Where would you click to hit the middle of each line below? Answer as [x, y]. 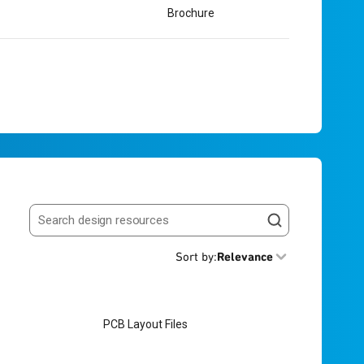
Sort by [195, 257]
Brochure [191, 13]
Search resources [79, 227]
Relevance [245, 257]
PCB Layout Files [145, 324]
